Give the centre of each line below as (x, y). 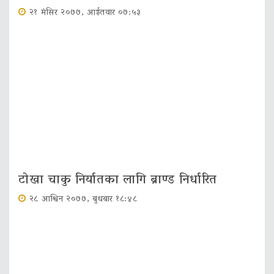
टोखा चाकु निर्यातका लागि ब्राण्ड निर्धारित (118, 181)
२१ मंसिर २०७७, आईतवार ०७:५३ (85, 13)
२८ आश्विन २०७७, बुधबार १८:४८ (83, 200)
